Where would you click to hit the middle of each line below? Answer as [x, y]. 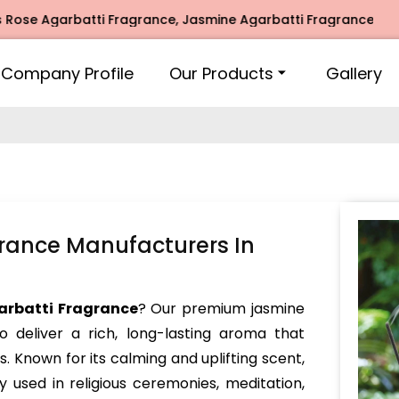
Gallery [354, 73]
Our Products [221, 73]
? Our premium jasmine [221, 309]
